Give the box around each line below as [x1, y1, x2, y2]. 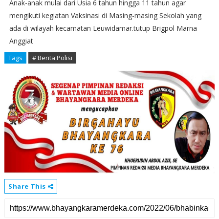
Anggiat [9, 36, 33, 46]
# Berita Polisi [32, 53, 72, 63]
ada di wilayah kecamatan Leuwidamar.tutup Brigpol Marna [9, 23, 197, 33]
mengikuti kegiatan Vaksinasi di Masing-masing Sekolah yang [9, 11, 201, 21]
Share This [8, 182, 48, 191]
